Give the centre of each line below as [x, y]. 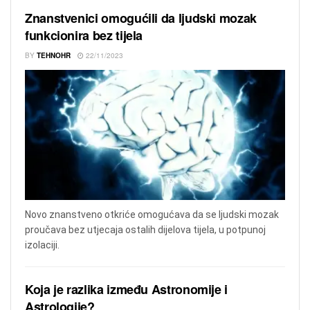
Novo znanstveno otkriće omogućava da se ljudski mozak [152, 214]
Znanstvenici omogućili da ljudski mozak [141, 18]
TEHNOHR [54, 55]
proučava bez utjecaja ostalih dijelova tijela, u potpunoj [145, 229]
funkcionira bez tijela [84, 35]
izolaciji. [42, 245]
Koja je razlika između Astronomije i [127, 289]
